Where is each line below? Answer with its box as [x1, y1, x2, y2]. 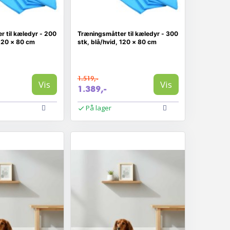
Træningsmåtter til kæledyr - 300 [77, 29, 178, 37]
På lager [86, 103, 111, 112]
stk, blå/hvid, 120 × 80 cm [77, 37, 157, 46]
